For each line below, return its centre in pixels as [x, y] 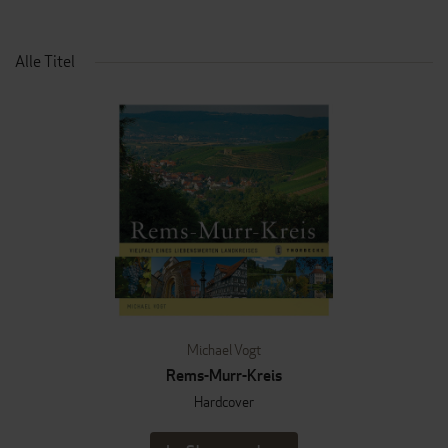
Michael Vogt [224, 349]
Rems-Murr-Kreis [224, 375]
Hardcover [224, 401]
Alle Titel [45, 61]
